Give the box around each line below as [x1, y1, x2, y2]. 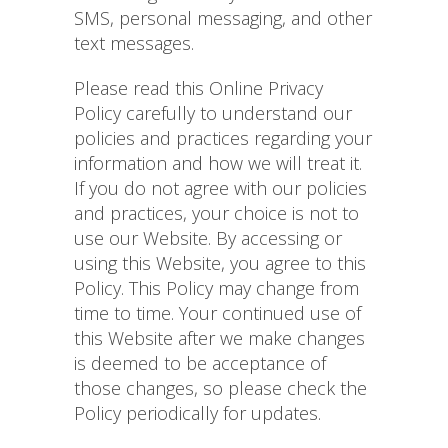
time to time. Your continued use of [74, 301, 361, 326]
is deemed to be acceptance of [74, 351, 326, 376]
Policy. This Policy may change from [74, 276, 359, 301]
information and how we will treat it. [74, 151, 362, 176]
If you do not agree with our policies [74, 176, 367, 201]
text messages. [74, 31, 194, 56]
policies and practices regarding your [74, 126, 372, 151]
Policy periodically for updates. [74, 401, 321, 426]
